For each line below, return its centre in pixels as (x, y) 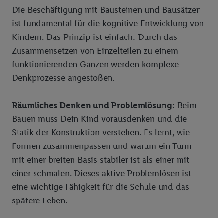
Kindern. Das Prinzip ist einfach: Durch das (94, 37)
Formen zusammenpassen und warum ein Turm (102, 146)
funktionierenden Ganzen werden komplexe (95, 64)
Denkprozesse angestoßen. (63, 78)
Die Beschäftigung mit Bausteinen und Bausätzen (106, 10)
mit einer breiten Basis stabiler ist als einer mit (100, 160)
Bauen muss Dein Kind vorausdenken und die (99, 119)
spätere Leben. (39, 200)
